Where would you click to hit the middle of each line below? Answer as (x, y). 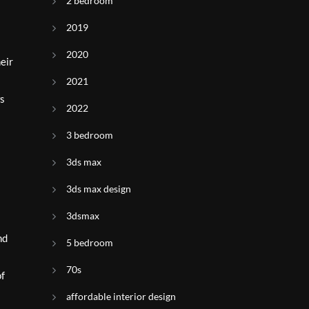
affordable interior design (121, 296)
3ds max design (99, 189)
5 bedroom (90, 242)
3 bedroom (90, 135)
